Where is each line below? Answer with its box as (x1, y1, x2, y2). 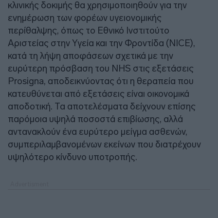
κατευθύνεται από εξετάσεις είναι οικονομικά (8, 88, 189, 99)
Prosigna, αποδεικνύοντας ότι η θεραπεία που (8, 75, 194, 87)
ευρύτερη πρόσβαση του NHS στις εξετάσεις (8, 62, 194, 74)
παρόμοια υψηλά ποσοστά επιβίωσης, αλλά (8, 113, 183, 125)
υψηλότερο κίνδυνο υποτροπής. (8, 151, 137, 163)
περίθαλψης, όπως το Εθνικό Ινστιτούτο (8, 24, 169, 36)
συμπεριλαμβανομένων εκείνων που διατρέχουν (8, 138, 201, 150)
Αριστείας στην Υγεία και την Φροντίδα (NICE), (8, 37, 195, 49)
